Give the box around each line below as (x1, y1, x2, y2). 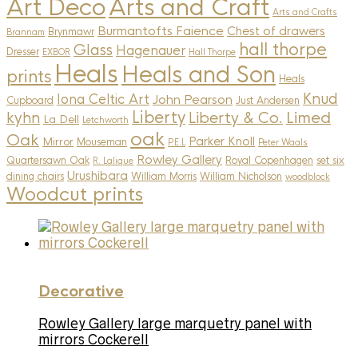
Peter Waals (258, 137, 308, 148)
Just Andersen (236, 93, 300, 107)
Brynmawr (48, 25, 94, 38)
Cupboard (6, 93, 54, 107)
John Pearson (153, 91, 233, 108)
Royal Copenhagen (225, 153, 313, 167)
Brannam (6, 26, 45, 38)
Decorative (38, 281, 124, 301)
